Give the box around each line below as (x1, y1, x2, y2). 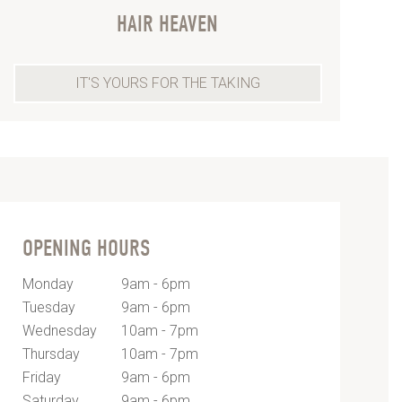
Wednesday (22, 321, 97, 339)
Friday (22, 368, 61, 386)
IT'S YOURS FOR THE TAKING (74, 74, 260, 92)
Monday (22, 275, 74, 293)
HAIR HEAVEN (117, 10, 218, 38)
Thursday (22, 345, 80, 363)
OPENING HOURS (22, 234, 150, 262)
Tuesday (22, 298, 75, 316)
